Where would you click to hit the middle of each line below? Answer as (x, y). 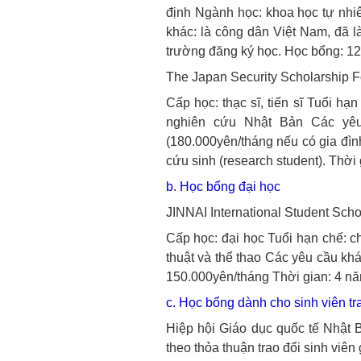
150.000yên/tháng (217, 277)
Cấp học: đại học (215, 238)
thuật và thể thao (214, 257)
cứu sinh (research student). (245, 161)
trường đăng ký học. (223, 51)
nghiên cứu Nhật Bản (234, 122)
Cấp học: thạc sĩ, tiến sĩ (234, 103)
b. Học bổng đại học (223, 187)
